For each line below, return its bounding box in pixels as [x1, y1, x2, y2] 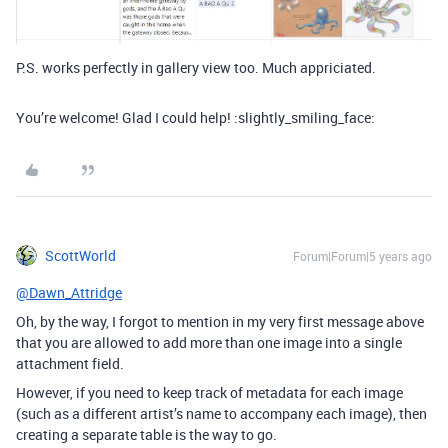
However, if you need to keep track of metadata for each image [16, 383, 403, 403]
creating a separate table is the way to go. [16, 425, 277, 445]
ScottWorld [45, 246, 116, 266]
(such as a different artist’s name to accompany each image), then [16, 404, 427, 424]
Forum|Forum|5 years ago [293, 248, 432, 265]
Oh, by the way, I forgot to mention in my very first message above [16, 312, 424, 332]
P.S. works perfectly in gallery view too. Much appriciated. [16, 58, 376, 78]
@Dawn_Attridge [16, 283, 122, 303]
